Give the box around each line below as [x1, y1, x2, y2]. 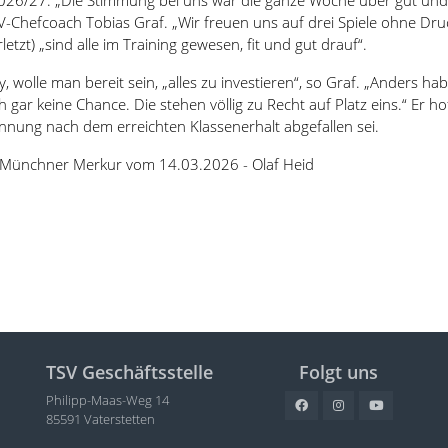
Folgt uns [298, 360, 378, 384]
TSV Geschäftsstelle [46, 360, 213, 384]
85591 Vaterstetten [46, 410, 155, 428]
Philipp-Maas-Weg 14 [46, 391, 169, 409]
